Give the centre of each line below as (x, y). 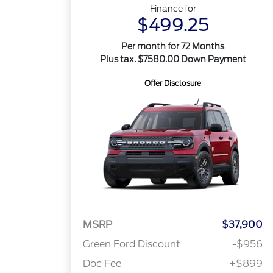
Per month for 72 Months (173, 46)
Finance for (173, 9)
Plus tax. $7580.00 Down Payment (173, 59)
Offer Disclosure (173, 83)
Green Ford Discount (132, 244)
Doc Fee (102, 264)
